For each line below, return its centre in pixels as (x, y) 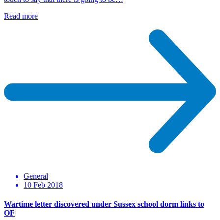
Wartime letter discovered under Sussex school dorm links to (104, 204)
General (36, 176)
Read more (21, 16)
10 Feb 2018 (43, 185)
